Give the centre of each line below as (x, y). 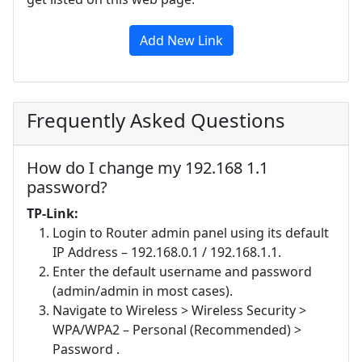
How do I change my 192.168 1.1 (147, 167)
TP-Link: (53, 213)
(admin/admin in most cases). (143, 290)
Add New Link (181, 40)
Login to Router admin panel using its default (191, 232)
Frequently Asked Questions (156, 120)
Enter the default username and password (182, 271)
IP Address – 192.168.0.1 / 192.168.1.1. (167, 252)
